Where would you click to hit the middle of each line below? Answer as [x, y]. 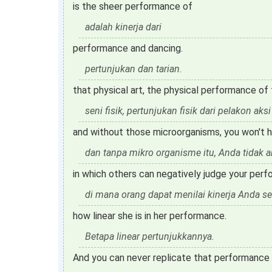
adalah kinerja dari [123, 27]
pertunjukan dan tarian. [134, 69]
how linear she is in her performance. [150, 216]
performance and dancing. [128, 48]
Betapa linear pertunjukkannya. [150, 236]
